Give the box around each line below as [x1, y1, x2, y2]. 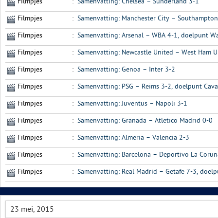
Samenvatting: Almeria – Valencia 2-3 [77, 133, 189, 142]
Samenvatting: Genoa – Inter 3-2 [77, 65, 175, 73]
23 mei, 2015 [10, 205, 54, 214]
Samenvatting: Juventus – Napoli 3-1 [77, 99, 187, 108]
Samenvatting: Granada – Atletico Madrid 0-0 [77, 116, 213, 125]
